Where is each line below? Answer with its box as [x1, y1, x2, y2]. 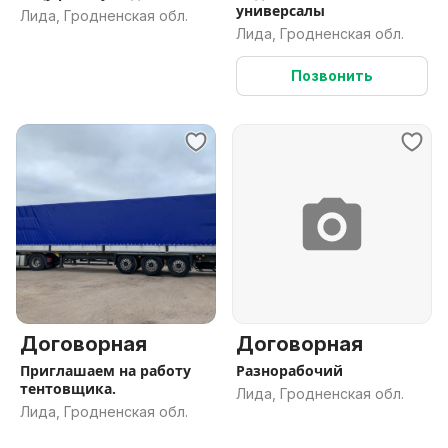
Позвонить [291, 67, 373, 84]
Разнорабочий [236, 361, 343, 380]
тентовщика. [20, 379, 116, 398]
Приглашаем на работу [20, 361, 191, 380]
